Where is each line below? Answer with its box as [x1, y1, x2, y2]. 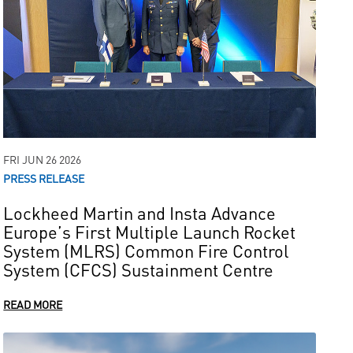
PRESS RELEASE [3, 170, 85, 186]
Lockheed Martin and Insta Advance [3, 200, 277, 225]
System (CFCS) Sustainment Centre [3, 257, 274, 281]
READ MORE [3, 296, 63, 312]
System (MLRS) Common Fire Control [3, 238, 290, 262]
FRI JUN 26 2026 [3, 151, 82, 167]
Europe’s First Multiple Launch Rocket [3, 219, 296, 243]
